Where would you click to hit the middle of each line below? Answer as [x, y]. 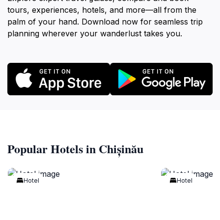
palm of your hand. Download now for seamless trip [105, 22]
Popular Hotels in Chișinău [75, 148]
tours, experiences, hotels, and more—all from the [102, 10]
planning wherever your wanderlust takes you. [95, 34]
